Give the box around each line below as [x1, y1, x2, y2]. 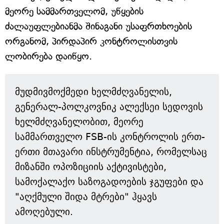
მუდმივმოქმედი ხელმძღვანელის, [15, 86, 172, 97]
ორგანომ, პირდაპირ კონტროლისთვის [5, 35, 177, 47]
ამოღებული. [15, 206, 73, 217]
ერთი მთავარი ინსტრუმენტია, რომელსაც [15, 146, 207, 157]
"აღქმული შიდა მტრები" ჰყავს [15, 191, 157, 202]
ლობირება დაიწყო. [5, 50, 92, 62]
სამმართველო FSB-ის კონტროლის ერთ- [15, 131, 205, 142]
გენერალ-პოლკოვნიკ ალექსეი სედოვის [15, 101, 203, 112]
